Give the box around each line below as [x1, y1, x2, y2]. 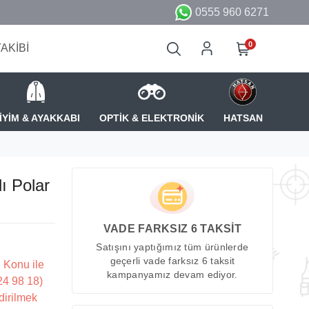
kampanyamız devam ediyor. [107, 270, 238, 281]
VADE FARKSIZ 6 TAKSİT [103, 223, 242, 235]
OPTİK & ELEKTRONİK [99, 112, 204, 123]
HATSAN [223, 112, 263, 123]
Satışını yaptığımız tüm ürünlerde [96, 242, 249, 253]
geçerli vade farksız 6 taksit [110, 256, 235, 267]
